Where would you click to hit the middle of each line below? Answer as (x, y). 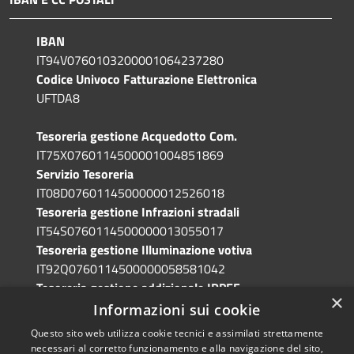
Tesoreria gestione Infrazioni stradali (138, 212)
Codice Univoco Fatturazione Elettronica (147, 79)
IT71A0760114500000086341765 (130, 307)
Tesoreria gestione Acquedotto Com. (137, 136)
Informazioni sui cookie (177, 310)
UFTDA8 (58, 98)
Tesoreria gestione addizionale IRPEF (138, 288)
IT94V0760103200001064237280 (130, 60)
